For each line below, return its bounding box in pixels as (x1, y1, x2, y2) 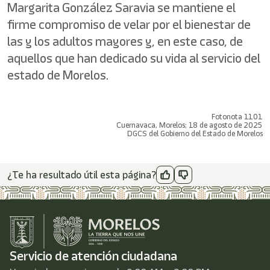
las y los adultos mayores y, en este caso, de (7, 33, 243, 50)
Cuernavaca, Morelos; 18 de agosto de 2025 (116, 120, 263, 130)
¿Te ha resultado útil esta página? (7, 168, 156, 182)
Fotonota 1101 (212, 111, 263, 122)
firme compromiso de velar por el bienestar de (7, 16, 251, 33)
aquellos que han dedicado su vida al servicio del (7, 49, 260, 67)
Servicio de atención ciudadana (10, 247, 177, 265)
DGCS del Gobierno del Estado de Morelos (127, 128, 263, 139)
